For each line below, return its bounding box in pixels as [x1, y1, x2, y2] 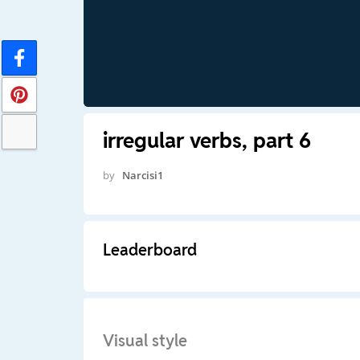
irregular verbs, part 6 [102, 126, 311, 154]
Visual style [102, 329, 187, 351]
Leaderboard [102, 239, 197, 260]
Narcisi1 [121, 167, 163, 182]
